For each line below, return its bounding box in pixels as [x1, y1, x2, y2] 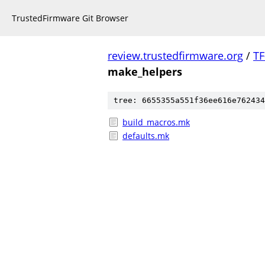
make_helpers [108, 64, 182, 79]
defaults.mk [122, 130, 169, 141]
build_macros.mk [122, 117, 190, 128]
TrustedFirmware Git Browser [12, 12, 128, 24]
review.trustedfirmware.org [108, 49, 243, 63]
